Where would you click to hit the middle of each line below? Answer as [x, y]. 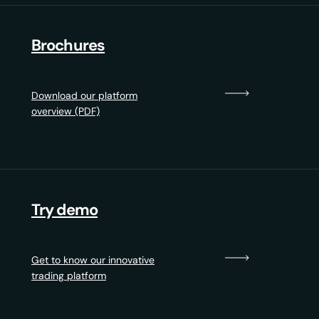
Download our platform [84, 96]
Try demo [64, 210]
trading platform [69, 276]
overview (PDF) [66, 111]
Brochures [68, 46]
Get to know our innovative [93, 260]
